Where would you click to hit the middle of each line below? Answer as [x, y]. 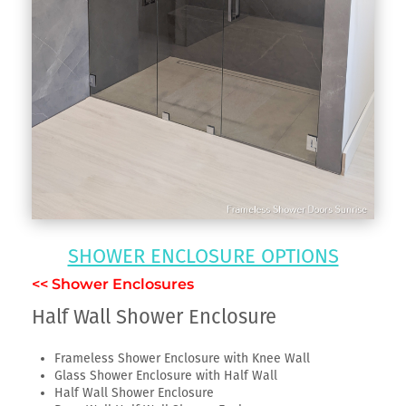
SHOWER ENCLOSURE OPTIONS [203, 256]
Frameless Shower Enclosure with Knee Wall [182, 358]
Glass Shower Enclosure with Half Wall [166, 375]
